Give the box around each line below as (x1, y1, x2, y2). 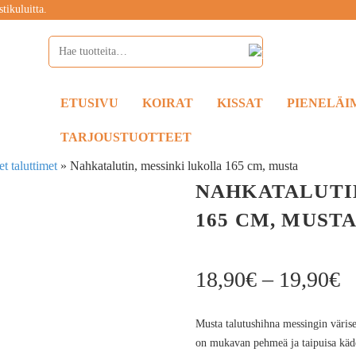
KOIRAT (142, 96, 194, 110)
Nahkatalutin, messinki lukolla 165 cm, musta (70, 159, 299, 172)
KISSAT (217, 96, 264, 110)
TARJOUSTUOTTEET (60, 130, 192, 144)
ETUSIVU (60, 96, 119, 110)
